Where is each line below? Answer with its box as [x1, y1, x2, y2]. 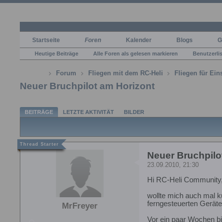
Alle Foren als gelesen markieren [93, 50, 178, 56]
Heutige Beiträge [35, 50, 78, 56]
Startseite [32, 36, 60, 44]
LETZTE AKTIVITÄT [63, 109, 114, 115]
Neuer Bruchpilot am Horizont [20, 80, 155, 91]
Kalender [126, 36, 152, 44]
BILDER [124, 109, 144, 115]
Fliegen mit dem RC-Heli [88, 69, 163, 77]
